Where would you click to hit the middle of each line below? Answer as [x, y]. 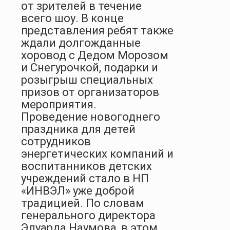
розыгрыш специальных [87, 80]
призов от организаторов [90, 92]
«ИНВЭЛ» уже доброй [78, 190]
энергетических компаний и [97, 154]
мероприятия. [59, 104]
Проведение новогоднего [91, 117]
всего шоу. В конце [72, 18]
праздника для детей [78, 129]
